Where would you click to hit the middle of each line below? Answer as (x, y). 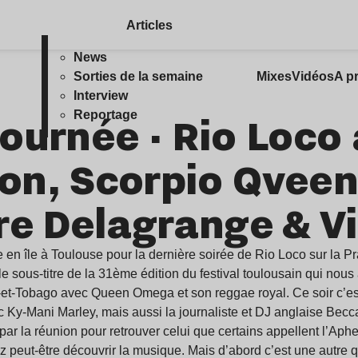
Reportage (106, 115)
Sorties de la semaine (139, 76)
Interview (101, 95)
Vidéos (312, 76)
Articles (149, 25)
